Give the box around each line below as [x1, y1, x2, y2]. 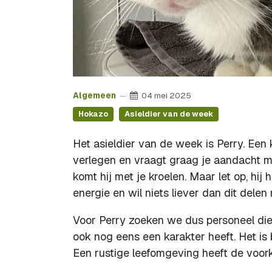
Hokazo [78, 108, 108, 119]
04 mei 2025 [141, 90, 191, 101]
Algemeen [73, 90, 116, 101]
